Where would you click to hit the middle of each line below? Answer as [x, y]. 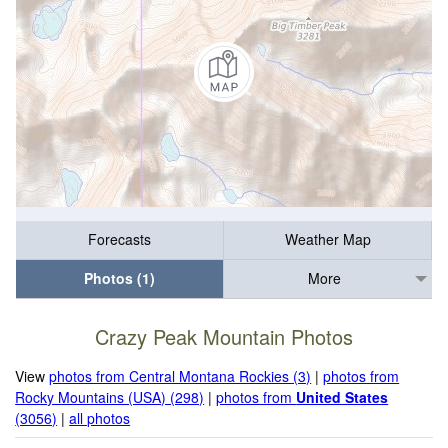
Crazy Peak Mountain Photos [224, 337]
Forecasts [119, 239]
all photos [100, 417]
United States [342, 396]
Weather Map [327, 239]
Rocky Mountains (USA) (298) [110, 396]
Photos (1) [119, 278]
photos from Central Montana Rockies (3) [180, 375]
